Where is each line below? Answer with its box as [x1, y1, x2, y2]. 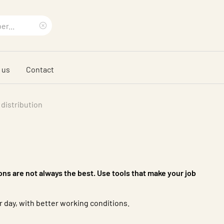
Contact [26, 64, 54, 74]
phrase [42, 65, 72, 77]
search [42, 48, 72, 60]
